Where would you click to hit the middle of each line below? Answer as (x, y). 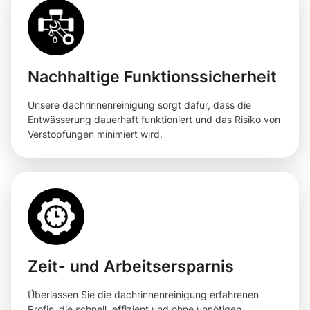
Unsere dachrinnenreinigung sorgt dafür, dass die (139, 105)
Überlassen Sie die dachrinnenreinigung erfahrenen (143, 295)
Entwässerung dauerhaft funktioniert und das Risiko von (154, 120)
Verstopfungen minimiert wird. (95, 134)
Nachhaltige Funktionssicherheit (152, 77)
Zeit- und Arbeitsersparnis (131, 266)
